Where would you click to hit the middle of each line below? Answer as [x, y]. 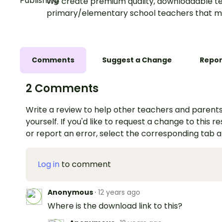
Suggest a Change [137, 60]
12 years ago [119, 192]
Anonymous [71, 192]
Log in [49, 164]
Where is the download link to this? [115, 206]
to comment [85, 164]
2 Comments [62, 88]
